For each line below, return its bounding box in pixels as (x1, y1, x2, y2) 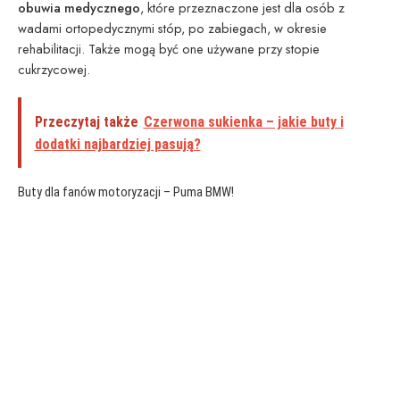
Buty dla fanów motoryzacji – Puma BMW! (18, 184, 237, 200)
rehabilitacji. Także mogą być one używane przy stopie (18, 39, 320, 59)
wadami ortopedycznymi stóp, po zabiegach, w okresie (18, 19, 327, 38)
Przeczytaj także (34, 112, 138, 130)
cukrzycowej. (18, 60, 90, 79)
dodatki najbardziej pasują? (34, 135, 201, 153)
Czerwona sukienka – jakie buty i (143, 112, 344, 130)
